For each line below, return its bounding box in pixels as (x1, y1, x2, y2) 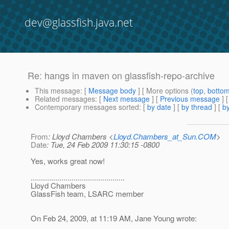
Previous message (160, 94, 220, 104)
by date (147, 102, 171, 112)
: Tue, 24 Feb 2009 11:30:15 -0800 (47, 139, 159, 150)
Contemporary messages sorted (35, 102, 139, 112)
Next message (103, 94, 150, 104)
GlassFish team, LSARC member (31, 188, 144, 199)
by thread (181, 102, 212, 112)
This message (35, 85, 80, 96)
